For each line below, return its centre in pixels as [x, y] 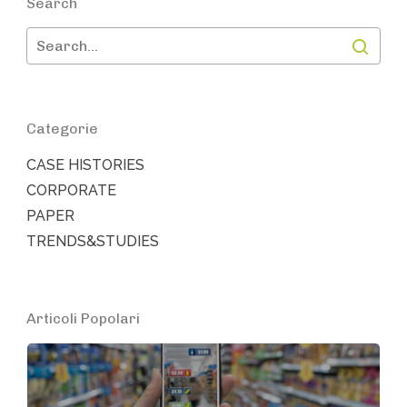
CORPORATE [71, 190]
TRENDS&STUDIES [93, 241]
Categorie [62, 129]
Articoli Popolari [83, 318]
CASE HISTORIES [85, 165]
